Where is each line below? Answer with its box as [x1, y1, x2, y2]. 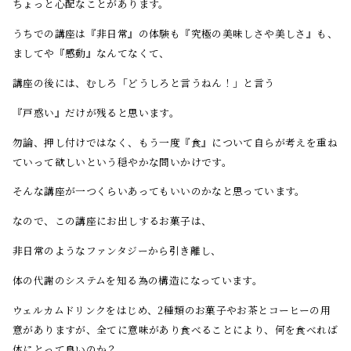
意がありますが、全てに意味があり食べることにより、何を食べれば [13, 321, 338, 337]
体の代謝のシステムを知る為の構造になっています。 [13, 272, 263, 288]
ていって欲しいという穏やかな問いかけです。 [13, 154, 233, 169]
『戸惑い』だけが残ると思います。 [13, 104, 180, 120]
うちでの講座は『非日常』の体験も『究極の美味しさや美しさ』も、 [13, 26, 338, 42]
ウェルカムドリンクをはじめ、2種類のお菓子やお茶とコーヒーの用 [13, 302, 331, 317]
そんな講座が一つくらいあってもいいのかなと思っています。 [13, 183, 306, 199]
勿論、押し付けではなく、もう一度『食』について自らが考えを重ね [13, 134, 338, 150]
